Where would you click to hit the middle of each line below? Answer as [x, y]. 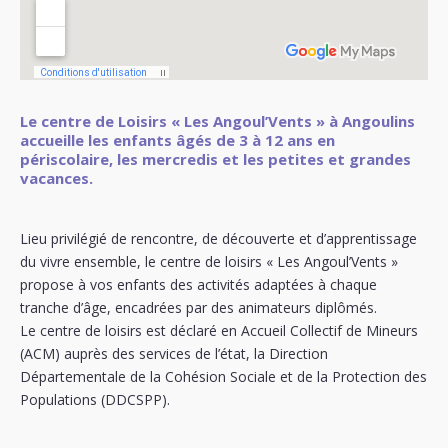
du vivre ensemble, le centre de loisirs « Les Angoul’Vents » [209, 261]
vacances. [56, 178]
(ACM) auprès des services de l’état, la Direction [174, 353]
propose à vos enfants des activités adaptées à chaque [198, 284]
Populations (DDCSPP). [95, 399]
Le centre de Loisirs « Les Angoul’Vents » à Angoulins [217, 121]
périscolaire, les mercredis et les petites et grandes [215, 159]
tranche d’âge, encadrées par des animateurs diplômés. [198, 307]
